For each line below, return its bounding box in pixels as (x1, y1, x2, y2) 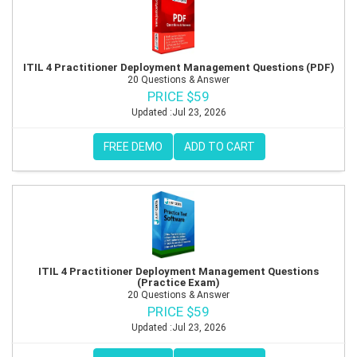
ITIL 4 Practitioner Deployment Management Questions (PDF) (22, 61, 335, 73)
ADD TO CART (183, 139, 255, 153)
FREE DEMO (103, 139, 163, 153)
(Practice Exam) (137, 276, 220, 288)
